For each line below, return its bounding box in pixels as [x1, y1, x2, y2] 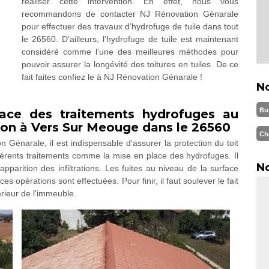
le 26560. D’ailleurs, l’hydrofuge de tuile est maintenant [21, 34, 239, 44]
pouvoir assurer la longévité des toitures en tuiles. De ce [21, 59, 239, 69]
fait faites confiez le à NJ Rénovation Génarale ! [21, 72, 202, 82]
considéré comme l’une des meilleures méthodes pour [21, 47, 239, 56]
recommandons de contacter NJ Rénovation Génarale [21, 9, 239, 19]
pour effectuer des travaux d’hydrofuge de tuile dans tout [21, 22, 239, 31]
